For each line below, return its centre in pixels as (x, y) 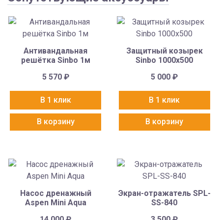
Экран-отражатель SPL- (164, 193)
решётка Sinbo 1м (55, 60)
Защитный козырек (164, 51)
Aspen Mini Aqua (55, 202)
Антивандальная (56, 51)
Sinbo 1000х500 (165, 60)
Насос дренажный (55, 193)
